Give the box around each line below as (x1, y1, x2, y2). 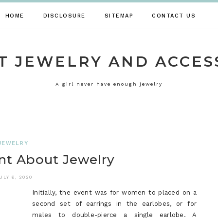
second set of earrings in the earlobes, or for (32, 200, 197, 207)
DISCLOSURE (43, 13, 86, 19)
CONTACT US (152, 13, 196, 19)
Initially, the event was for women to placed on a (32, 189, 197, 196)
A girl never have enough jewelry (55, 81, 163, 87)
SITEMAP (104, 13, 133, 19)
